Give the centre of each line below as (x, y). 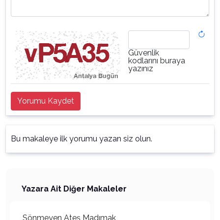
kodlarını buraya (157, 61)
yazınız (141, 69)
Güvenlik (144, 53)
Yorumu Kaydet (46, 101)
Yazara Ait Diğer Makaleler (74, 189)
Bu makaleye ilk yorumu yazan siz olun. (82, 139)
